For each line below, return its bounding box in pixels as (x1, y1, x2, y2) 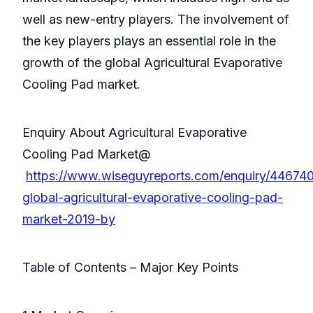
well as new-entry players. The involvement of (22, 12, 289, 27)
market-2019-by (22, 212, 115, 227)
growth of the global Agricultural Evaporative (22, 55, 282, 71)
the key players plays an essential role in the (22, 34, 276, 49)
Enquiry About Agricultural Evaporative (22, 125, 247, 140)
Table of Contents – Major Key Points (22, 260, 238, 275)
